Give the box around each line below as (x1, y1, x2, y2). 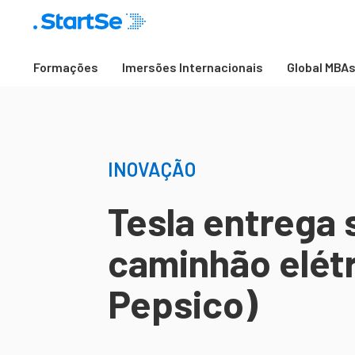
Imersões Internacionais (122, 59, 263, 74)
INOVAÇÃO (108, 158, 196, 181)
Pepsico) (108, 281, 258, 326)
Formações (33, 59, 98, 74)
